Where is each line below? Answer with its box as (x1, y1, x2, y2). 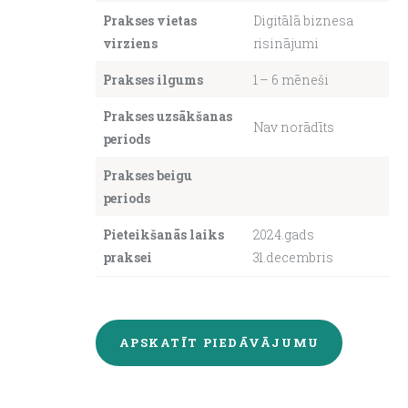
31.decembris (252, 248, 333, 266)
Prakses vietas (102, 11, 197, 29)
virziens (102, 34, 158, 52)
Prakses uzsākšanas (102, 107, 232, 125)
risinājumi (252, 34, 320, 52)
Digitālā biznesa (252, 11, 353, 29)
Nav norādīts (252, 117, 334, 136)
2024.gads (252, 225, 315, 243)
